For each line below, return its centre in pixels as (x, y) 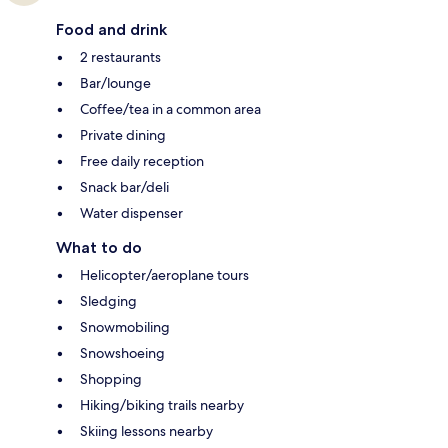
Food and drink (111, 30)
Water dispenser (131, 213)
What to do (99, 248)
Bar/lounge (115, 83)
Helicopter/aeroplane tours (164, 275)
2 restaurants (120, 57)
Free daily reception (142, 161)
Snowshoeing (122, 353)
